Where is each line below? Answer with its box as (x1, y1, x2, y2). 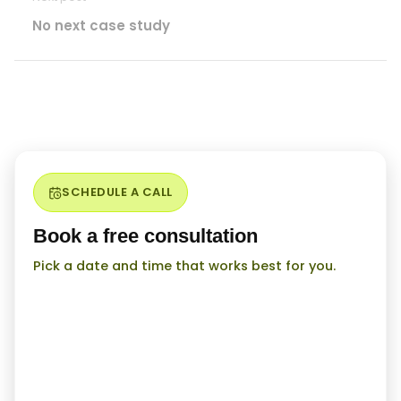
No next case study (32, 16, 170, 35)
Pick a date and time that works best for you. (33, 257, 336, 275)
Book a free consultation (33, 225, 258, 247)
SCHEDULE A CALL (62, 183, 173, 200)
